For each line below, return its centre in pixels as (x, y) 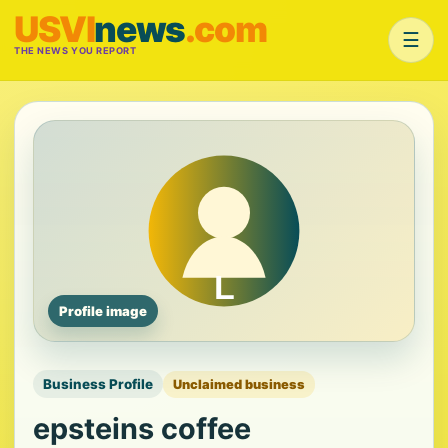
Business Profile (98, 384)
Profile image (103, 311)
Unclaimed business (239, 384)
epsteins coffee (142, 428)
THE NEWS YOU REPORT (75, 50)
